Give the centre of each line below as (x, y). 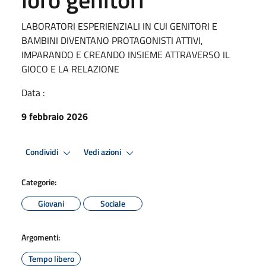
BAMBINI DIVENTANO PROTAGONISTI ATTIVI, (112, 40)
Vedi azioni (103, 152)
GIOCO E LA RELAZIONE (70, 69)
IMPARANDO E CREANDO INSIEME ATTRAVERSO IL (126, 54)
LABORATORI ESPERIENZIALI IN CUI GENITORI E (119, 26)
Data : (33, 92)
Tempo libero (51, 258)
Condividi (43, 152)
